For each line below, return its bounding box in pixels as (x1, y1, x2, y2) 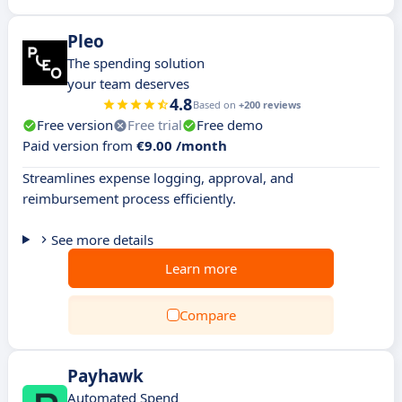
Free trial (127, 116, 182, 134)
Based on (192, 98, 239, 111)
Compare (179, 306, 236, 324)
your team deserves (67, 74, 189, 92)
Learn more (165, 259, 237, 277)
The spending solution (67, 54, 205, 72)
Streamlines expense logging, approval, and (22, 169, 293, 187)
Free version (37, 116, 113, 134)
